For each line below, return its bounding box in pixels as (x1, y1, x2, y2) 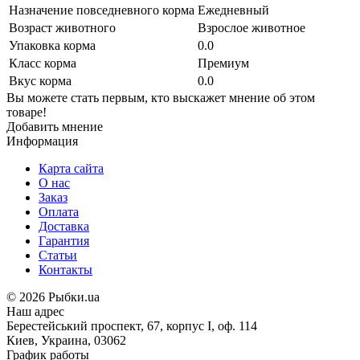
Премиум (198, 56, 249, 71)
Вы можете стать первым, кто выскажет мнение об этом (6, 91, 315, 105)
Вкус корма (9, 74, 72, 88)
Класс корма (9, 56, 76, 71)
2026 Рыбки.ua (19, 290, 100, 305)
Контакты (39, 263, 92, 277)
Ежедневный (198, 3, 269, 18)
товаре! (6, 105, 47, 120)
